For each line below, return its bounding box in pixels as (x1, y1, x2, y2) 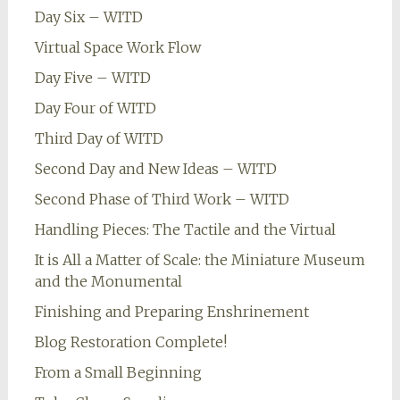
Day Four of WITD (34, 99, 156, 118)
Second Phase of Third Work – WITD (34, 190, 289, 209)
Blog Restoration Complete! (34, 333, 227, 352)
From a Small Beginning (34, 363, 202, 382)
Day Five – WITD (34, 69, 151, 87)
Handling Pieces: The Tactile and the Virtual (34, 221, 336, 239)
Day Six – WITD (34, 8, 143, 27)
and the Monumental (34, 272, 182, 291)
